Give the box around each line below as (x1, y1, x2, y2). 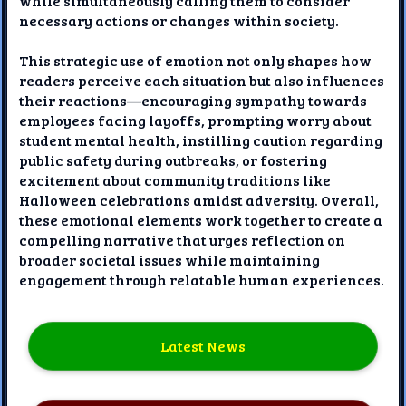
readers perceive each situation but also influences (19, 70, 385, 90)
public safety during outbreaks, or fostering (19, 150, 328, 169)
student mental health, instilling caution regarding (19, 130, 383, 150)
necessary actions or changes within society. (19, 10, 340, 30)
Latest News (159, 336, 246, 356)
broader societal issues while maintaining (19, 249, 321, 269)
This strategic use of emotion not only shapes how (19, 50, 372, 70)
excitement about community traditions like (19, 169, 332, 189)
